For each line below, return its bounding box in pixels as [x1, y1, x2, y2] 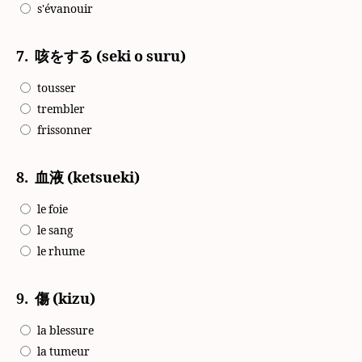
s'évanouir [37, 2, 93, 16]
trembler [37, 103, 85, 116]
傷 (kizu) [35, 290, 95, 309]
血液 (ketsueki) [35, 169, 140, 187]
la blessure [37, 324, 94, 338]
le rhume [37, 245, 85, 259]
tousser [37, 82, 76, 95]
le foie [37, 203, 68, 217]
